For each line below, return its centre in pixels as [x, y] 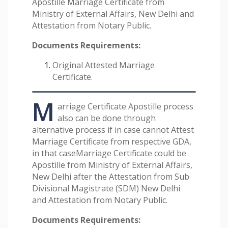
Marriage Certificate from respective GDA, [112, 142]
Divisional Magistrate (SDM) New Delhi [106, 189]
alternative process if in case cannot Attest [113, 130]
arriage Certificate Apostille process [125, 107]
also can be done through [107, 118]
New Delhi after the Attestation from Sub [111, 177]
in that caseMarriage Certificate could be [109, 153]
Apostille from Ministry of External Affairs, [112, 165]
